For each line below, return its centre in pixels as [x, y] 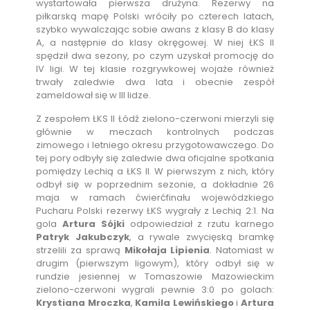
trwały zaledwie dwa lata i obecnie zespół [155, 82]
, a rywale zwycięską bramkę [201, 237]
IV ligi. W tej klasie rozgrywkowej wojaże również [155, 69]
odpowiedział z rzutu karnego [199, 224]
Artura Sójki [93, 224]
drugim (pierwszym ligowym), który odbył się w [155, 264]
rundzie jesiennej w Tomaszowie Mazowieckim [155, 277]
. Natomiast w [242, 250]
